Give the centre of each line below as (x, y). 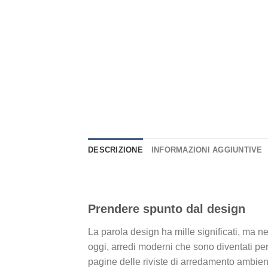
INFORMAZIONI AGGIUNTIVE (207, 150)
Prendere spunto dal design (167, 208)
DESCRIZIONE (115, 150)
